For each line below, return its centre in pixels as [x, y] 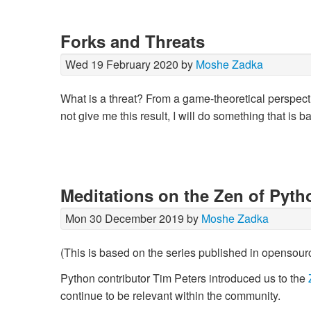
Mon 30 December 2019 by [133, 218]
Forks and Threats [133, 41]
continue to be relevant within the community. [170, 296]
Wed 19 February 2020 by [131, 64]
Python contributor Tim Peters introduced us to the [184, 278]
